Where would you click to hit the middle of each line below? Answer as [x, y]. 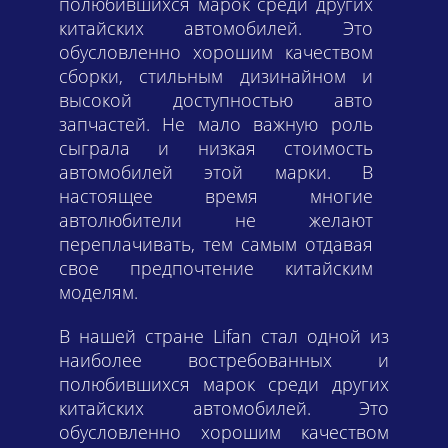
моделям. [98, 291]
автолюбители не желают [216, 219]
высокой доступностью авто [216, 99]
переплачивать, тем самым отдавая [216, 243]
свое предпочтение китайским [216, 267]
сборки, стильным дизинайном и [216, 75]
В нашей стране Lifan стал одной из [224, 335]
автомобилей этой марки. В [216, 171]
